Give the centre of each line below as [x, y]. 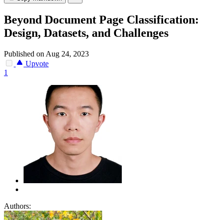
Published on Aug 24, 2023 [46, 54]
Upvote [36, 64]
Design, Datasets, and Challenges [86, 33]
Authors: [17, 206]
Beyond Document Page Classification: [101, 20]
